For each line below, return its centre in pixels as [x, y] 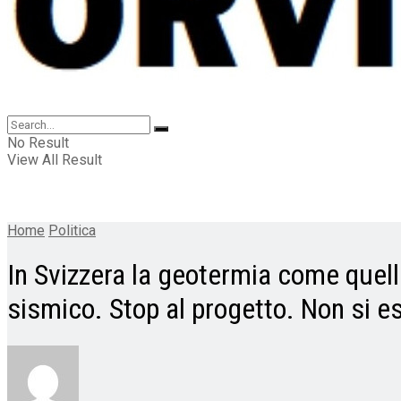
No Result [38, 143]
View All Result [55, 160]
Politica [72, 230]
